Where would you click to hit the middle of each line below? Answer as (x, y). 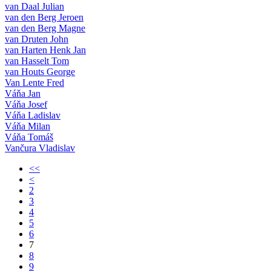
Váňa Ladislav (33, 115)
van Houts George (40, 71)
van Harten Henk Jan (45, 50)
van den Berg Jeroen (44, 17)
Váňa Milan (28, 126)
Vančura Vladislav (40, 148)
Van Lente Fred (34, 82)
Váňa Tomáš (29, 137)
